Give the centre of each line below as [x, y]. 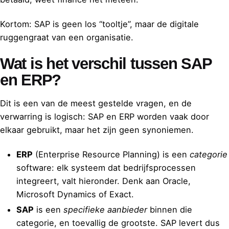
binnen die [170, 210]
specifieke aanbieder [105, 210]
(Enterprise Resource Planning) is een [111, 155]
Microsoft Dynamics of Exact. [75, 194]
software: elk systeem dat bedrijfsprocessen [106, 168]
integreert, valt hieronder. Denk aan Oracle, [104, 181]
